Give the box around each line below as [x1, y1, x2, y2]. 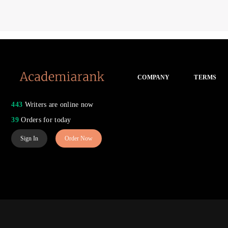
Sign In [20, 135, 39, 142]
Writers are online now [22, 101, 94, 109]
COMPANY [137, 74, 170, 81]
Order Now [65, 135, 93, 142]
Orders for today [18, 116, 71, 124]
